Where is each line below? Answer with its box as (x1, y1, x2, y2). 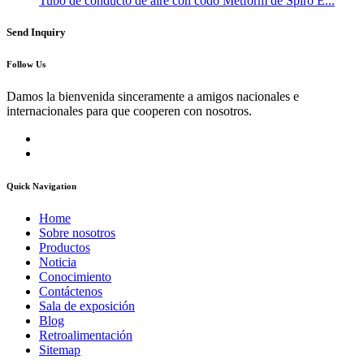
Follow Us (6, 59, 45, 70)
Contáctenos (39, 284, 102, 299)
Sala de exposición (39, 299, 135, 314)
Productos (39, 240, 90, 255)
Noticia (39, 255, 76, 270)
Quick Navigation (6, 181, 76, 192)
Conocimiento (39, 270, 111, 284)
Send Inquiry (6, 26, 66, 39)
